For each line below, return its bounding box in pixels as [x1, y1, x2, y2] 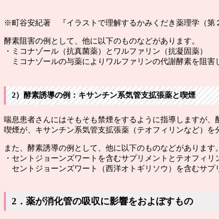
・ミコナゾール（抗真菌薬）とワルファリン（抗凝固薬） [4, 47, 207, 56]
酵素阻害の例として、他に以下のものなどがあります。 [4, 37, 199, 45]
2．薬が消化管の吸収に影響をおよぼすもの [12, 196, 193, 206]
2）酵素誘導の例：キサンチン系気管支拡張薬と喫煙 [12, 90, 196, 99]
